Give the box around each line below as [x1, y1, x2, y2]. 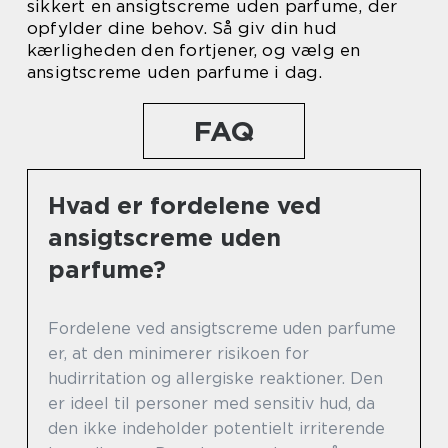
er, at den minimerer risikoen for [48, 344, 309, 364]
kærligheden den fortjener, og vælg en [27, 40, 361, 61]
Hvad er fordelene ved [48, 191, 321, 221]
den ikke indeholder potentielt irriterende [48, 419, 385, 439]
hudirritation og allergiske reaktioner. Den [48, 369, 383, 389]
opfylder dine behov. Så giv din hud [27, 18, 337, 39]
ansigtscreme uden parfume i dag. [27, 62, 323, 83]
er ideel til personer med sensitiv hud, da [48, 394, 375, 414]
